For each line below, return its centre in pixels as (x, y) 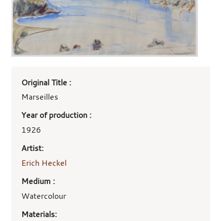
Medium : (38, 181)
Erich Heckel (44, 163)
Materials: (39, 214)
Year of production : (56, 115)
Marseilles (39, 97)
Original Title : (46, 82)
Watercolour (43, 196)
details (24, 96)
